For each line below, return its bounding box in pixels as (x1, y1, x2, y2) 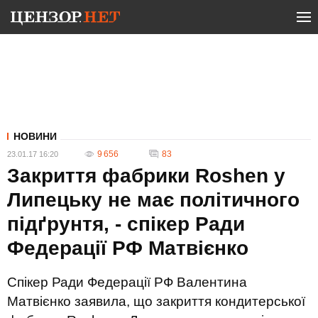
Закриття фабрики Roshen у (7, 165, 285, 187)
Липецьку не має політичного (7, 189, 300, 211)
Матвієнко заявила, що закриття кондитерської (7, 294, 305, 309)
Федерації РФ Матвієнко (7, 237, 248, 259)
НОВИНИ (13, 131, 57, 142)
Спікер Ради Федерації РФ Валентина (7, 275, 247, 290)
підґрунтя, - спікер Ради (7, 213, 245, 235)
